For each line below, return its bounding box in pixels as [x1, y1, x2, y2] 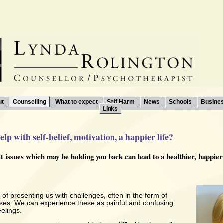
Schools [169, 98, 192, 105]
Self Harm [107, 98, 135, 105]
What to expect [55, 98, 98, 105]
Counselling [13, 98, 46, 105]
